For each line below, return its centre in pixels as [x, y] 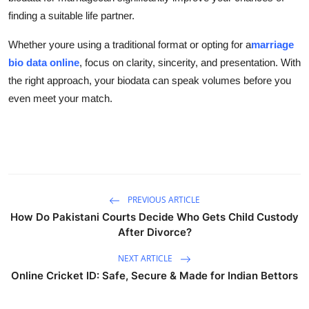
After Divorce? [154, 232]
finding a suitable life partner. [71, 15]
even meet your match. [60, 98]
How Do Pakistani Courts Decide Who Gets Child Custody [154, 217]
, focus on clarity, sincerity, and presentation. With [190, 62]
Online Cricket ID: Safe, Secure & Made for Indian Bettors [154, 275]
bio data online [44, 62]
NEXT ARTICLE [146, 258]
